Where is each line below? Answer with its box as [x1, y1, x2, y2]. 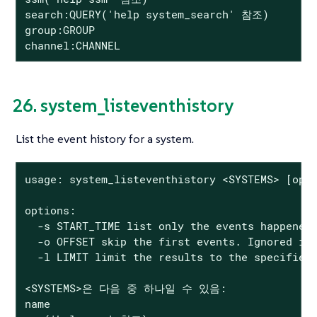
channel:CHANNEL [24, 38, 120, 52]
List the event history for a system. [16, 130, 194, 146]
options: [24, 202, 76, 217]
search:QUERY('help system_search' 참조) [24, 6, 269, 21]
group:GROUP [24, 22, 95, 37]
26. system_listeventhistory [12, 94, 234, 117]
